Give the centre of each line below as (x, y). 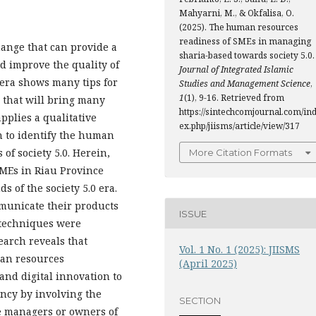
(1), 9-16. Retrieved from (234, 98)
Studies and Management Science (245, 84)
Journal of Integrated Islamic (236, 70)
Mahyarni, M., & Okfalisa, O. (237, 13)
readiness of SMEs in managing (245, 42)
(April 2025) (208, 264)
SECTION (200, 300)
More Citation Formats (241, 153)
